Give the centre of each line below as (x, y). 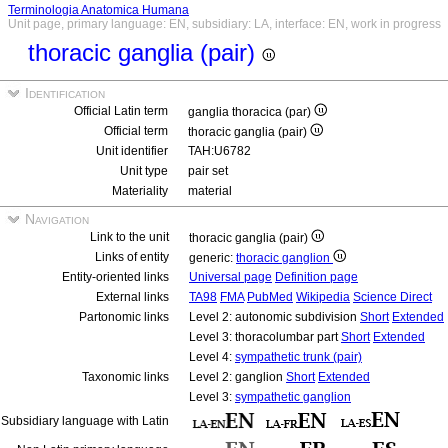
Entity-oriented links (115, 277)
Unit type (144, 171)
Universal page (230, 277)
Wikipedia (323, 297)
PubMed (270, 297)
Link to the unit (129, 237)
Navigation (55, 219)
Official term (136, 131)
